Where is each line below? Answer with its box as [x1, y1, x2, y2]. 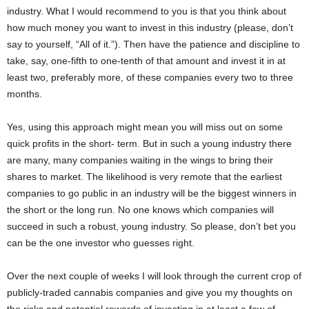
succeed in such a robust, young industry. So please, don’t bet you [7, 221, 296, 232]
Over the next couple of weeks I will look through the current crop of [7, 270, 301, 282]
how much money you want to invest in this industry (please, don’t [7, 22, 293, 34]
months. [7, 88, 42, 100]
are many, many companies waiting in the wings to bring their [7, 154, 273, 166]
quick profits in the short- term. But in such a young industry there [7, 138, 292, 150]
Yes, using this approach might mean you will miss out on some [7, 121, 283, 133]
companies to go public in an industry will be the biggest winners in [7, 188, 297, 199]
